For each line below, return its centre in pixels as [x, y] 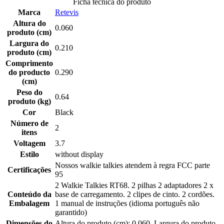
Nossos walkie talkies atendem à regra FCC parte [132, 165]
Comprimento [29, 63]
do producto [29, 72]
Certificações [29, 170]
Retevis [67, 12]
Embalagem [29, 203]
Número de [29, 123]
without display [79, 154]
